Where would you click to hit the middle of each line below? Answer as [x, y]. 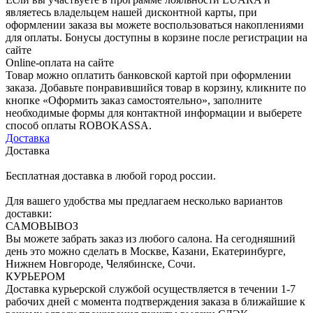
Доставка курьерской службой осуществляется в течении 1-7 [151, 289]
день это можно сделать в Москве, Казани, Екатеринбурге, [146, 251]
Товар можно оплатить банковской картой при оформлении [148, 75]
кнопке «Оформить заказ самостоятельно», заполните [134, 100]
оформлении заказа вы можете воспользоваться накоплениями [155, 24]
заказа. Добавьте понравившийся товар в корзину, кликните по [156, 87]
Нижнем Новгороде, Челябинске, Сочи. [101, 263]
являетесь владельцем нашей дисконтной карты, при [131, 12]
